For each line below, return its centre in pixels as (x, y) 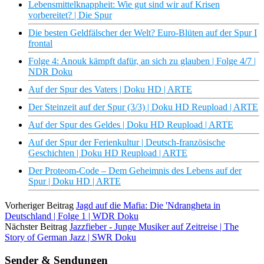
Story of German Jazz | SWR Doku (70, 237)
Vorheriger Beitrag (39, 206)
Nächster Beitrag (36, 227)
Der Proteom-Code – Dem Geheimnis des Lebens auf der (135, 171)
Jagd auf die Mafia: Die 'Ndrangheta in (148, 206)
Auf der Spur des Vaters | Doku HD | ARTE (110, 90)
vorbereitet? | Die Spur (70, 15)
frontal (40, 44)
